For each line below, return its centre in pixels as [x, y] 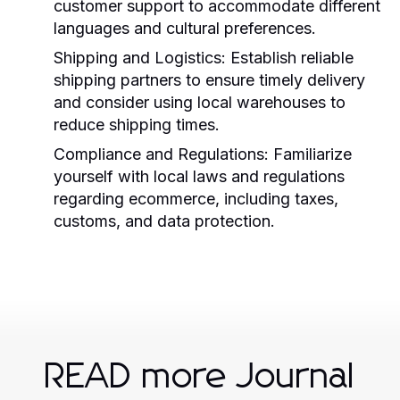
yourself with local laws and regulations [199, 176]
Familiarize [310, 154]
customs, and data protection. [164, 221]
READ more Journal [200, 376]
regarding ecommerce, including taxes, [196, 198]
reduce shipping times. [137, 124]
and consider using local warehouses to [200, 102]
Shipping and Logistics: [140, 57]
